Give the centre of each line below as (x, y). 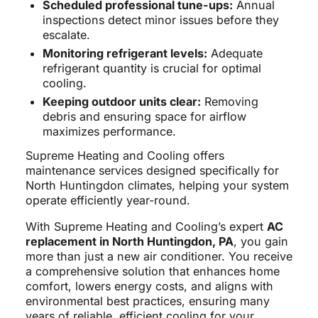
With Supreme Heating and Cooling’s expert (146, 227)
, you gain (261, 242)
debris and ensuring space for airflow (144, 117)
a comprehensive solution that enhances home (152, 272)
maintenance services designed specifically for (152, 171)
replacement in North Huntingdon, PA (129, 242)
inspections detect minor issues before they (160, 20)
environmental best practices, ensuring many (147, 301)
